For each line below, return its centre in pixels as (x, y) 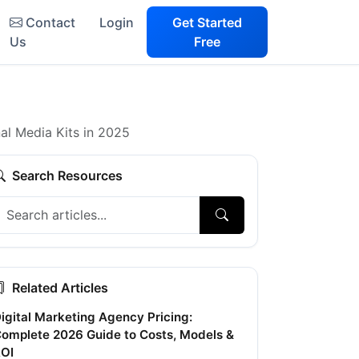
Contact (51, 22)
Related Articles (60, 287)
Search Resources (67, 175)
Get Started (208, 22)
